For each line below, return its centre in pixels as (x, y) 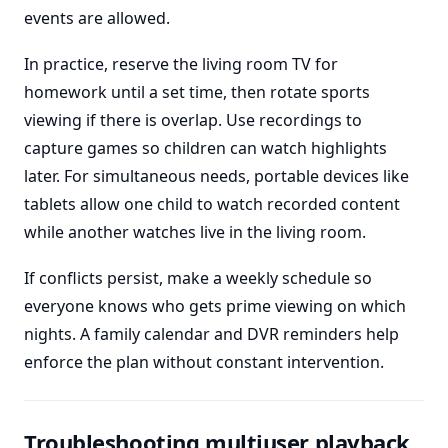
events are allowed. (97, 18)
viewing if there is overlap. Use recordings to (193, 120)
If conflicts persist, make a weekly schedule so (198, 278)
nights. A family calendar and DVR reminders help (211, 334)
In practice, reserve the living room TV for (181, 64)
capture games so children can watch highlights (205, 148)
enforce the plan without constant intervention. (204, 362)
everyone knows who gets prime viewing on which (215, 306)
